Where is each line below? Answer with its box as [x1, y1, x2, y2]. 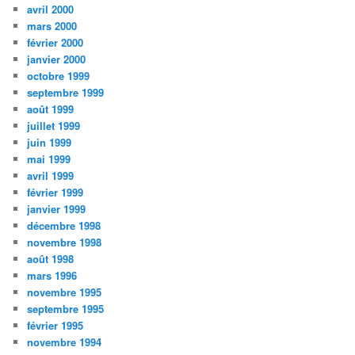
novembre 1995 [27, 284, 102, 300]
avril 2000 [27, 2, 74, 17]
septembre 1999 [27, 85, 105, 101]
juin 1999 [27, 135, 72, 151]
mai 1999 [27, 151, 71, 167]
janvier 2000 [27, 52, 86, 67]
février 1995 [27, 318, 84, 334]
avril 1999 [27, 168, 74, 184]
